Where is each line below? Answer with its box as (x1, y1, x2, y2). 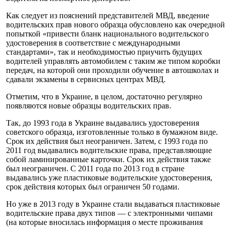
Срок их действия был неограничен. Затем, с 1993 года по (6, 136, 208, 145)
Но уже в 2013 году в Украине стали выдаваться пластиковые (6, 199, 220, 208)
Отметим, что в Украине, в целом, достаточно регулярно (6, 92, 202, 101)
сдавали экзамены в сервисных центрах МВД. (6, 74, 166, 84)
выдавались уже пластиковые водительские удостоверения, (6, 173, 212, 182)
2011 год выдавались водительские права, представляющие (6, 145, 212, 155)
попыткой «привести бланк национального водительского (6, 29, 209, 38)
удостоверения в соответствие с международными (6, 38, 180, 47)
